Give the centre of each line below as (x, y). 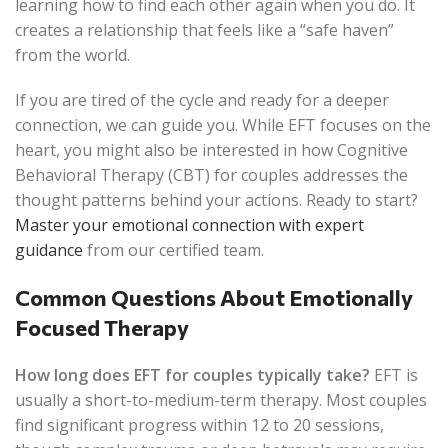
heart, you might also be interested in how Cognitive (211, 150)
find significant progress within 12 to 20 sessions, (199, 425)
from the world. (72, 55)
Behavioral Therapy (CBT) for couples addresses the (211, 175)
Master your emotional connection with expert (189, 225)
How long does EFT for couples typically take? (192, 375)
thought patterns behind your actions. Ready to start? (216, 200)
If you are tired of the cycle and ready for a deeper (202, 100)
